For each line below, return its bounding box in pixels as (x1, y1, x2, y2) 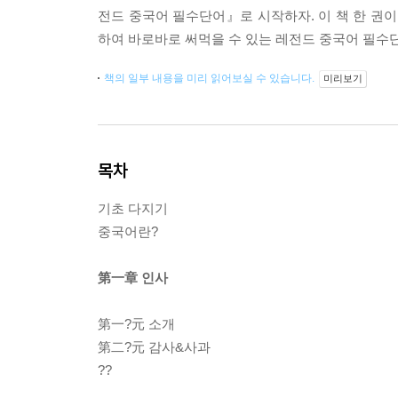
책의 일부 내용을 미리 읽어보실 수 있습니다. (104, 72, 317, 84)
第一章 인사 (98, 270, 168, 285)
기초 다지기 (98, 201, 168, 216)
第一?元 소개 (98, 316, 175, 331)
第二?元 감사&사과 (98, 339, 211, 354)
